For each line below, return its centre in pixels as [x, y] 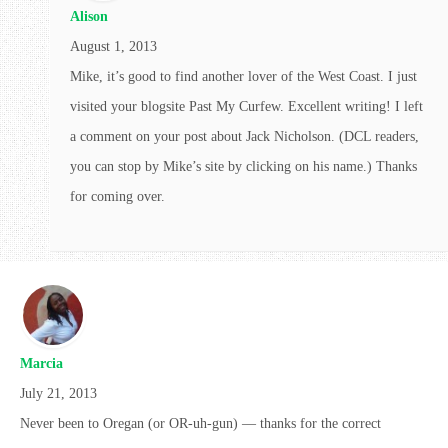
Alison [89, 16]
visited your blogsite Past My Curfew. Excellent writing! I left [246, 106]
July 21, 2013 [58, 393]
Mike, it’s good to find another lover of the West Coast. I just [243, 76]
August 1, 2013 [113, 46]
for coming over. [117, 196]
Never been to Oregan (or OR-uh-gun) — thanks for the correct [200, 423]
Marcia [41, 363]
